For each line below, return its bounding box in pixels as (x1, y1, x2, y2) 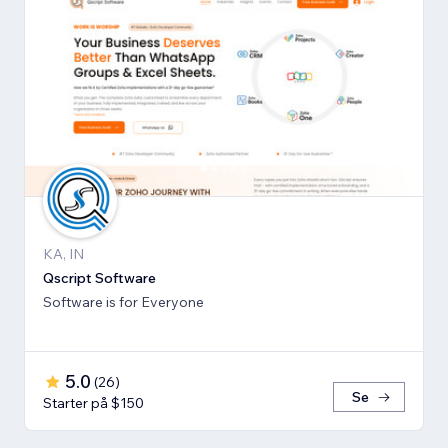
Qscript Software (43, 269, 156, 288)
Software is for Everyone (43, 293, 204, 312)
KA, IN (43, 245, 84, 264)
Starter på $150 (43, 394, 144, 413)
